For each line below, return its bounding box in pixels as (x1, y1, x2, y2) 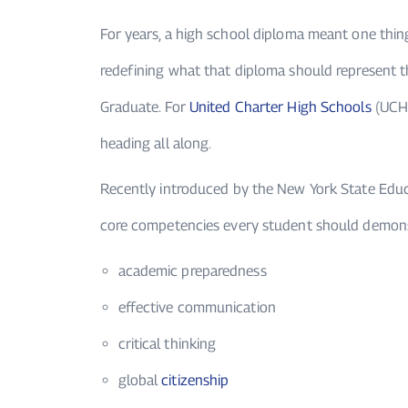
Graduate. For (99, 98, 189, 117)
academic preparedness (117, 262, 267, 280)
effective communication (117, 299, 276, 317)
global (117, 372, 162, 390)
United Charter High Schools (189, 98, 372, 117)
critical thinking (117, 335, 217, 353)
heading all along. (99, 135, 212, 153)
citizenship (161, 372, 229, 390)
